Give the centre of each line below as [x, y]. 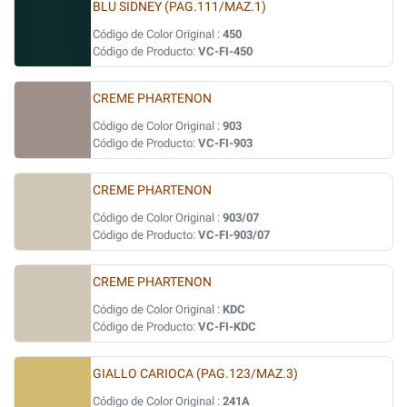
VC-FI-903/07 [234, 235]
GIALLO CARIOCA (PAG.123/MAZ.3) [195, 374]
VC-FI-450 [225, 51]
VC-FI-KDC [227, 327]
